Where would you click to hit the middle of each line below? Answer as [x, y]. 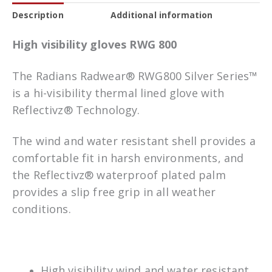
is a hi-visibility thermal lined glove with [118, 93]
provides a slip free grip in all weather [114, 192]
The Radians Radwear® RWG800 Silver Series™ [135, 76]
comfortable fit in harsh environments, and [128, 158]
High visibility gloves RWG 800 [95, 45]
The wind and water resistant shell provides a [134, 141]
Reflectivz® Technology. [76, 110]
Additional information [162, 15]
